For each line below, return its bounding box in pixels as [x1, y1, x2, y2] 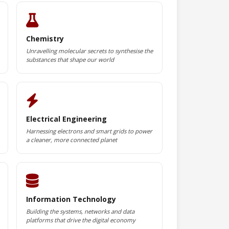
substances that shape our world [26, 56, 114, 63]
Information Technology [26, 194, 116, 204]
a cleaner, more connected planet [26, 136, 117, 144]
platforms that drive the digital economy [26, 216, 135, 224]
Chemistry [26, 34, 64, 43]
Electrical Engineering [26, 114, 107, 124]
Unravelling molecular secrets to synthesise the [26, 47, 153, 55]
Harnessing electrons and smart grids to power [26, 127, 152, 135]
